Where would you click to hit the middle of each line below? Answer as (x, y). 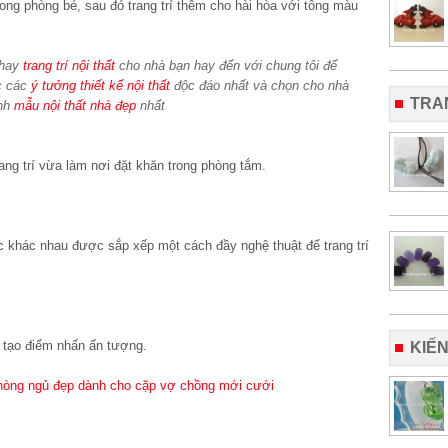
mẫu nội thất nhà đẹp (74, 105)
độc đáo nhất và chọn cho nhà (259, 85)
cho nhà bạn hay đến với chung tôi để (225, 65)
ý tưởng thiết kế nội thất (100, 85)
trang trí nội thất (68, 65)
